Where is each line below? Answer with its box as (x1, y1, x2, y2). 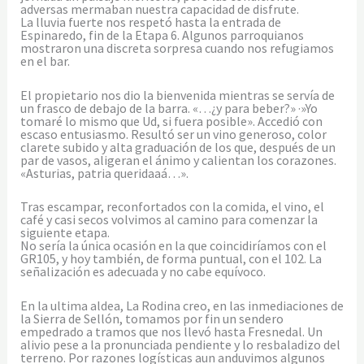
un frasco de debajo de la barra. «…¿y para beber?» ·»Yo (19, 99, 318, 116)
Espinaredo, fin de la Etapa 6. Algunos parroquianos (19, 26, 304, 43)
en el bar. (19, 52, 70, 69)
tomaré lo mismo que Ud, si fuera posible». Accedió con (19, 112, 323, 129)
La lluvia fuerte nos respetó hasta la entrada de (19, 13, 281, 30)
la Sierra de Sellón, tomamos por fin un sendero (19, 310, 284, 327)
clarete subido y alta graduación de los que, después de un (19, 138, 336, 155)
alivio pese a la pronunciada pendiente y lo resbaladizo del (19, 336, 340, 353)
